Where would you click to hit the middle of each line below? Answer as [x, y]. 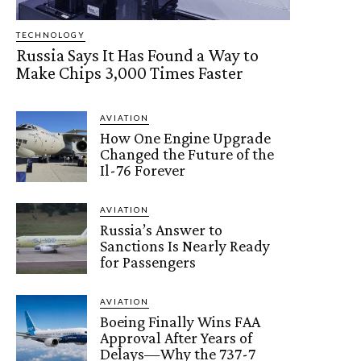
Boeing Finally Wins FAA [180, 321]
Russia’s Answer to [162, 229]
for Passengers [148, 261]
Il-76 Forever [143, 170]
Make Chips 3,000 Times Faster [131, 73]
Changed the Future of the [187, 154]
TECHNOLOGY [51, 34]
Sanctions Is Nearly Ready [185, 245]
